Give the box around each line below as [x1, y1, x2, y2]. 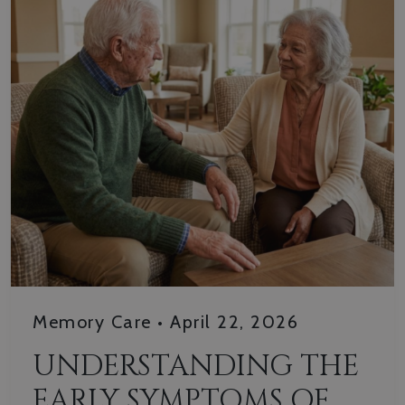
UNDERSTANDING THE [33, 346, 359, 386]
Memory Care [33, 310, 152, 333]
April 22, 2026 [170, 310, 298, 333]
